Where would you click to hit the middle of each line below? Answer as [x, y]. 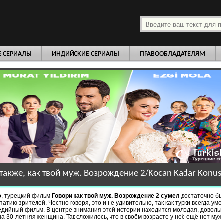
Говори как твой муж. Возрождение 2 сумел [116, 196]
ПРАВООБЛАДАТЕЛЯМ [172, 54]
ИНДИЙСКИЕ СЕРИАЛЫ [86, 54]
